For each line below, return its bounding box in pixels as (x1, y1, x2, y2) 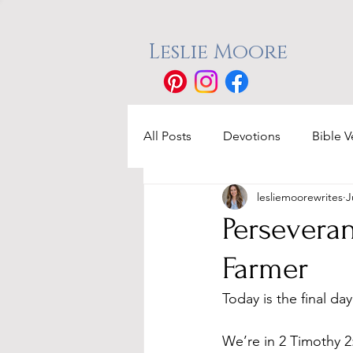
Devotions (223, 128, 281, 143)
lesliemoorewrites (257, 189, 343, 204)
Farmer (222, 251, 308, 286)
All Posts (143, 128, 191, 143)
